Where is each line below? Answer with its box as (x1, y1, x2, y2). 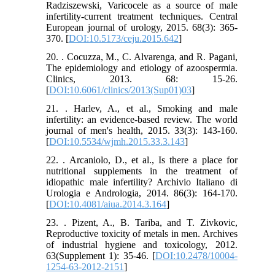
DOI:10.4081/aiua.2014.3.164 (49, 199, 167, 210)
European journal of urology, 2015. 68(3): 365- (46, 22, 238, 33)
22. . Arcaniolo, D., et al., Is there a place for (46, 155, 238, 166)
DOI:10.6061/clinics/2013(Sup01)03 (49, 85, 192, 96)
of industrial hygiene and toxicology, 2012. (46, 239, 238, 250)
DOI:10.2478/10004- (155, 250, 238, 261)
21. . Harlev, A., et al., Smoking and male (46, 103, 238, 114)
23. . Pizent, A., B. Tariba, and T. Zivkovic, (46, 217, 238, 228)
